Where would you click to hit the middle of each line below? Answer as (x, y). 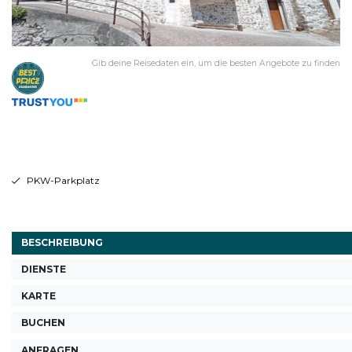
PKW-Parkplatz (63, 181)
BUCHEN (43, 323)
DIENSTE (44, 269)
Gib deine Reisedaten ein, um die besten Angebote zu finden (216, 63)
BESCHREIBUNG (62, 242)
